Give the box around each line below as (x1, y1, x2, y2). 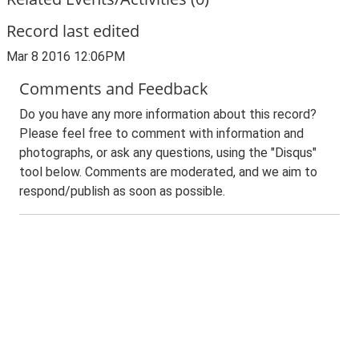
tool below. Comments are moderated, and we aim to (19, 164, 317, 179)
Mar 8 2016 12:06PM (6, 49, 125, 64)
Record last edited (6, 20, 139, 42)
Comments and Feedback (19, 78, 208, 99)
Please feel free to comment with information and (19, 126, 304, 141)
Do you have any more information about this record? (19, 107, 317, 122)
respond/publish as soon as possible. (19, 184, 225, 199)
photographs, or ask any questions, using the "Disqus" (19, 145, 317, 160)
